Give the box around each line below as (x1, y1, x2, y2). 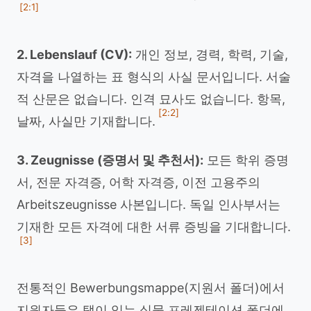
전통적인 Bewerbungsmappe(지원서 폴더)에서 (17, 280, 285, 295)
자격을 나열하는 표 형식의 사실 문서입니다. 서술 (17, 69, 291, 84)
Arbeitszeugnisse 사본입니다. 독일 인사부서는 (17, 197, 280, 212)
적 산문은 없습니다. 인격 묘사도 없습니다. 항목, (17, 92, 285, 106)
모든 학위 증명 (203, 153, 289, 167)
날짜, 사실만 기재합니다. (17, 114, 155, 128)
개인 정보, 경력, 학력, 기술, (132, 47, 288, 62)
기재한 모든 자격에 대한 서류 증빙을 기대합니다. (17, 219, 291, 234)
